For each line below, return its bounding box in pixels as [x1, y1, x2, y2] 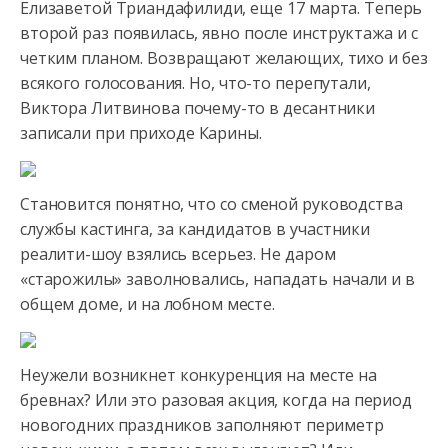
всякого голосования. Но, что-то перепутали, [20, 72, 371, 94]
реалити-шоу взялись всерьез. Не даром [20, 243, 336, 265]
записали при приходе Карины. [20, 122, 262, 144]
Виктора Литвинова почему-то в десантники [20, 97, 375, 119]
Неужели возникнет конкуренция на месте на [20, 364, 378, 386]
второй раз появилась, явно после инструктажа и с [20, 22, 418, 44]
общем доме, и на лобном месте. [20, 293, 275, 315]
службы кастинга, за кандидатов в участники [20, 218, 370, 240]
